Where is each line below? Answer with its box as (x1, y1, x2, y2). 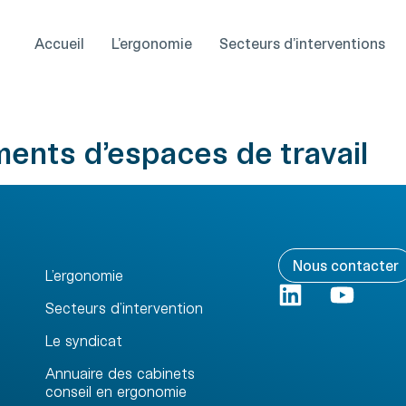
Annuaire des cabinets (44, 364, 195, 382)
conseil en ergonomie (44, 382, 187, 400)
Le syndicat (44, 332, 122, 349)
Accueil (34, 34, 84, 52)
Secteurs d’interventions (219, 34, 385, 52)
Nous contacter (293, 256, 400, 274)
